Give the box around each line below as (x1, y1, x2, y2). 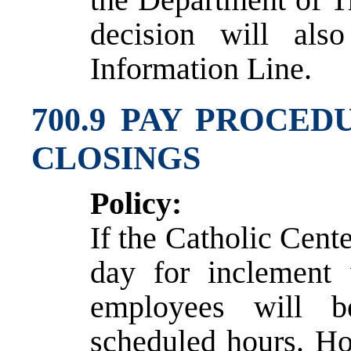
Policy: (90, 185, 182, 221)
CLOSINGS (31, 139, 201, 177)
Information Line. (90, 50, 312, 86)
